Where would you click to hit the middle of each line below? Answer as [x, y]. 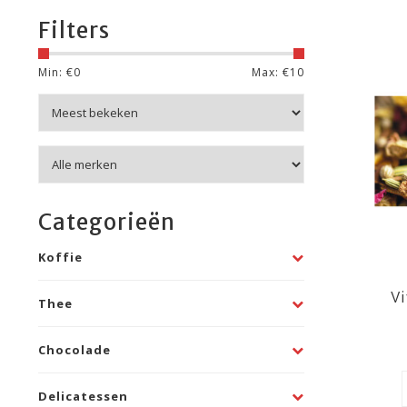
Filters [74, 30]
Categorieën [107, 222]
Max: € [270, 72]
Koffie [60, 257]
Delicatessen [83, 396]
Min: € [56, 72]
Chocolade [74, 350]
